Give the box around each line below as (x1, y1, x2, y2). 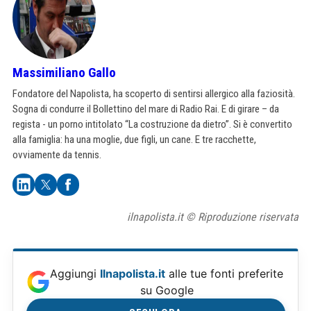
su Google (140, 283, 194, 298)
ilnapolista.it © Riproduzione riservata (127, 210, 299, 224)
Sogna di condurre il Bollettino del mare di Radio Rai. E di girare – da (12, 103, 279, 116)
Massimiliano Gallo (12, 65, 116, 81)
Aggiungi (50, 267, 100, 281)
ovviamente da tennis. (12, 149, 101, 162)
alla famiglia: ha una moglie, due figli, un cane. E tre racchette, (12, 133, 256, 146)
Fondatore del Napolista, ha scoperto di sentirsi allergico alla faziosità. (12, 87, 295, 101)
